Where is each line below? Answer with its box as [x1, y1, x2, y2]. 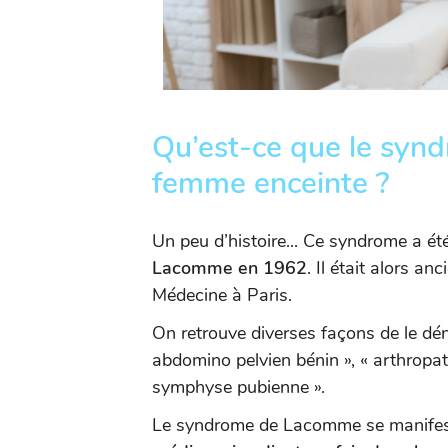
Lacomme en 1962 [152, 256, 307, 280]
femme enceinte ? [152, 163, 390, 204]
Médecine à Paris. [152, 283, 292, 307]
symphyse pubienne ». [152, 375, 325, 399]
